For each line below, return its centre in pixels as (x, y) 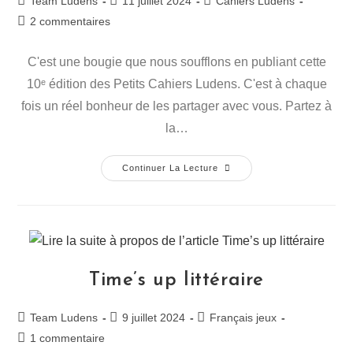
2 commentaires (71, 21)
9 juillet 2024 (154, 317)
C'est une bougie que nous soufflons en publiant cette (176, 61)
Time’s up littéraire (176, 280)
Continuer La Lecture (170, 167)
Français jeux (243, 317)
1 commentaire (68, 338)
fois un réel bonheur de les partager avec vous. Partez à (176, 106)
